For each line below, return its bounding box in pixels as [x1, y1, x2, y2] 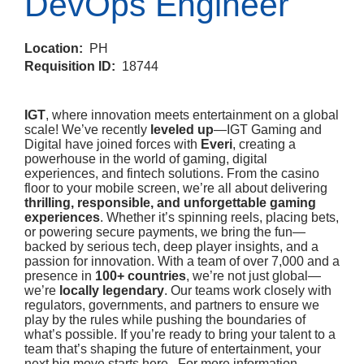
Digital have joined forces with [24, 137, 201, 151]
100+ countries [95, 269, 186, 283]
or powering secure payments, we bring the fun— [24, 225, 305, 239]
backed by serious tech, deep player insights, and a [24, 240, 318, 253]
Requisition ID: [24, 59, 122, 73]
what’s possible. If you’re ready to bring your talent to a [24, 327, 336, 341]
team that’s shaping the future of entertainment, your [24, 342, 321, 356]
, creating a [232, 137, 296, 151]
